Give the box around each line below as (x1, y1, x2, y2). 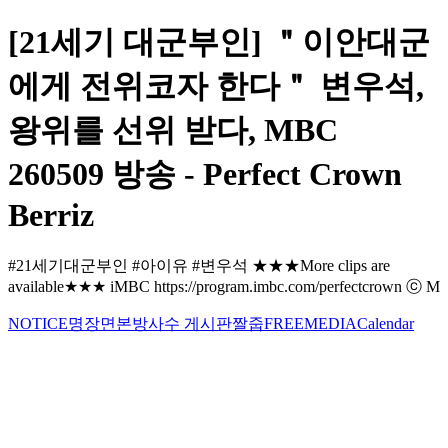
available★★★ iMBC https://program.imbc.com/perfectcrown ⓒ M (8, 277, 440, 295)
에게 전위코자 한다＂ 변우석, (8, 68, 424, 105)
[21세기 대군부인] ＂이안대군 (8, 24, 430, 61)
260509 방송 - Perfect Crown (8, 156, 402, 193)
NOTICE (8, 314, 68, 332)
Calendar (357, 314, 414, 332)
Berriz (8, 197, 94, 234)
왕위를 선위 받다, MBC (8, 112, 338, 149)
